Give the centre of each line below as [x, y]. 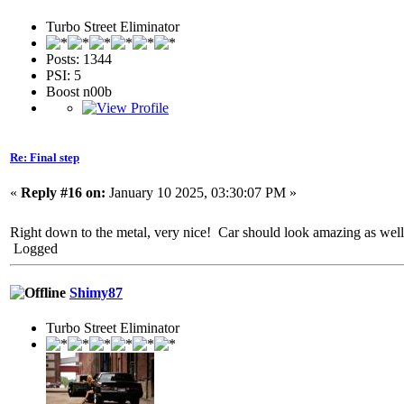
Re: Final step [45, 157]
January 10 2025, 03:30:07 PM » [201, 192]
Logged [34, 248]
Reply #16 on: [63, 192]
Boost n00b [79, 91]
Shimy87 [96, 293]
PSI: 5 [64, 75]
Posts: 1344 [79, 59]
